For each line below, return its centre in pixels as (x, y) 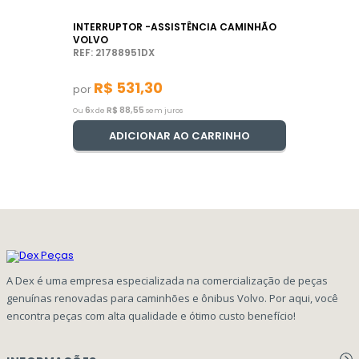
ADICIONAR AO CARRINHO (179, 135)
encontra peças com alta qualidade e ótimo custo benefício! (151, 315)
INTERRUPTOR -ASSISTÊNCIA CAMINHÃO (175, 27)
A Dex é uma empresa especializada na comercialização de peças (167, 280)
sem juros (163, 111)
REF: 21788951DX (114, 52)
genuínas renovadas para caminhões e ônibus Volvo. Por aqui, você (172, 298)
